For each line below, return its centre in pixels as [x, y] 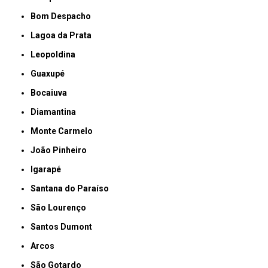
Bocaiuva [52, 93]
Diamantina [57, 112]
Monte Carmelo [66, 131]
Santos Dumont [64, 227]
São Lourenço [61, 208]
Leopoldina [56, 55]
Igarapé [47, 170]
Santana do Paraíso [73, 189]
